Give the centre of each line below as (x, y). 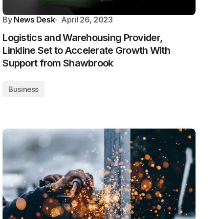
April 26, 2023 (87, 20)
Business (23, 89)
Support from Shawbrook (58, 63)
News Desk (34, 20)
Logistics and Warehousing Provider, (83, 38)
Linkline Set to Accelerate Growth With (86, 50)
